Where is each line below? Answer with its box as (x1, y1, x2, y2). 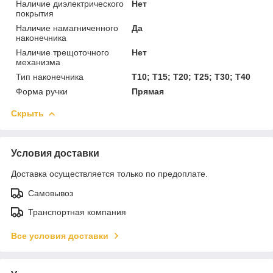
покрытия (16, 8, 54, 18)
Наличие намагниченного (16, 23, 118, 33)
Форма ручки (16, 86, 68, 96)
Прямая (132, 86, 165, 96)
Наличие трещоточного (16, 47, 109, 57)
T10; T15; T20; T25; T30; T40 (132, 71, 251, 82)
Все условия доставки (11, 230, 108, 241)
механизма (16, 57, 60, 67)
